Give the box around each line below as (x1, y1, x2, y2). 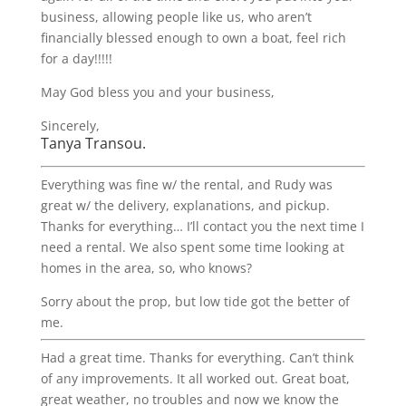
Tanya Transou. (40, 133, 146, 153)
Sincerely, (40, 117, 100, 134)
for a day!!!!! (40, 50, 112, 67)
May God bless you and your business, (40, 83, 275, 101)
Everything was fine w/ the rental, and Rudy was (40, 176, 333, 193)
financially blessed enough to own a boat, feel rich (40, 29, 346, 46)
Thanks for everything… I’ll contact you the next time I (40, 217, 364, 235)
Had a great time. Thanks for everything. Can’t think (40, 349, 353, 366)
